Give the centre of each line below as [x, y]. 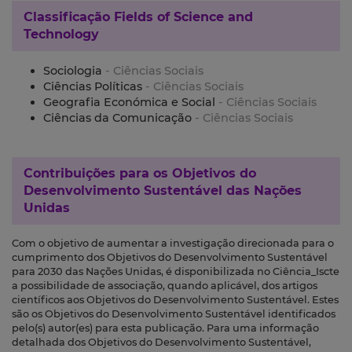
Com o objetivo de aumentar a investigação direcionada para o [173, 244]
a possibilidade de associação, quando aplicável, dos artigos [165, 286]
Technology [61, 35]
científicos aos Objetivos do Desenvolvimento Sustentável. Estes [175, 300]
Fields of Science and [183, 17]
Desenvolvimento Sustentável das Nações [163, 191]
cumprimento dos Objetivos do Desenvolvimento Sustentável [170, 258]
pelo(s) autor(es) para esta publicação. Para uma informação [165, 328]
